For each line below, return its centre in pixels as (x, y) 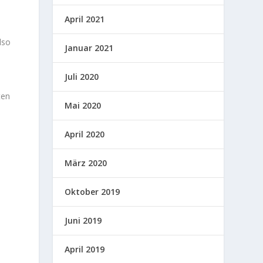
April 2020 (85, 134)
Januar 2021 (89, 48)
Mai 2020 (83, 105)
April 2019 (85, 249)
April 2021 (85, 19)
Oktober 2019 (92, 191)
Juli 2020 (82, 76)
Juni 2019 (83, 220)
